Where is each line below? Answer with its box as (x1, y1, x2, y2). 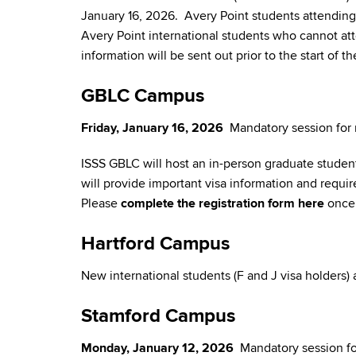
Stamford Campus (81, 304, 235, 327)
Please (81, 195, 118, 211)
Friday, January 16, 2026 (81, 120, 230, 136)
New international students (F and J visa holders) (81, 268, 353, 284)
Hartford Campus (81, 232, 230, 255)
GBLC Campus (81, 84, 204, 107)
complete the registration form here (118, 195, 327, 211)
